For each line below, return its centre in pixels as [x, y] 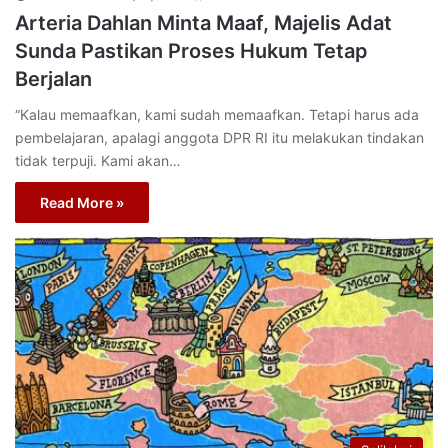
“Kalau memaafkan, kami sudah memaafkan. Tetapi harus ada [217, 115]
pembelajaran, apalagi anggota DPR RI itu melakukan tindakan [219, 138]
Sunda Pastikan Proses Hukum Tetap [191, 51]
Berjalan [53, 79]
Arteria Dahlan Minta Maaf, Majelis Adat [203, 23]
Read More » [82, 203]
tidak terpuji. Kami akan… [98, 161]
